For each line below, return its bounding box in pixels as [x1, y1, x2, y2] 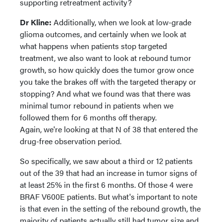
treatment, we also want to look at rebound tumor [20, 52, 191, 63]
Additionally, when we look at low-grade [54, 16, 191, 28]
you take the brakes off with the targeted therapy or [20, 76, 196, 87]
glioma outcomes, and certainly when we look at [20, 28, 186, 40]
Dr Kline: [20, 16, 54, 28]
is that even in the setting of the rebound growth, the [20, 203, 201, 214]
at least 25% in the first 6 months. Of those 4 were [20, 179, 193, 190]
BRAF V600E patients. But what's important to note [20, 191, 197, 202]
